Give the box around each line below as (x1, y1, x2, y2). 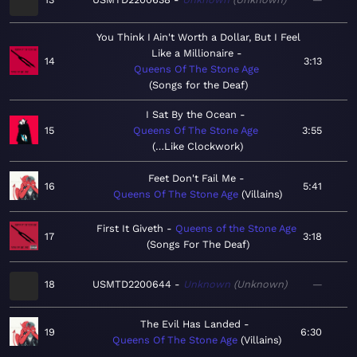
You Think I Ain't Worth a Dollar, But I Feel (96, 31, 300, 44)
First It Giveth (96, 222, 163, 235)
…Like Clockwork (155, 140, 240, 153)
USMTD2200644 (92, 278, 171, 291)
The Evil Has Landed (140, 318, 241, 331)
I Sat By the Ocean (146, 108, 237, 121)
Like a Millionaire (151, 47, 233, 60)
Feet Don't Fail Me (147, 172, 236, 185)
